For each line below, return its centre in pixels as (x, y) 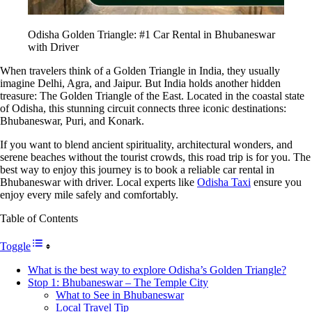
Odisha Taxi (224, 182)
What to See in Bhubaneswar (120, 295)
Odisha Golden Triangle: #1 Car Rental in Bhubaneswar (151, 34)
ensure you (276, 182)
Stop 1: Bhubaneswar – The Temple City (118, 282)
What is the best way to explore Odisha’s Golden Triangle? (157, 270)
